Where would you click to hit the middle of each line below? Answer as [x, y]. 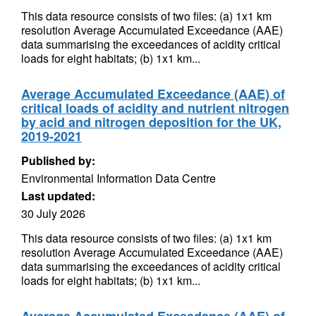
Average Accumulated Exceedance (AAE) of [153, 94]
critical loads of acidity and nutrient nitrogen [155, 108]
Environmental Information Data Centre [119, 178]
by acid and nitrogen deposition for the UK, [151, 122]
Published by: [58, 160]
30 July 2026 [53, 213]
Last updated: [58, 196]
